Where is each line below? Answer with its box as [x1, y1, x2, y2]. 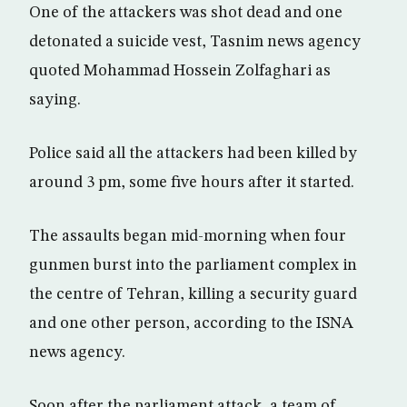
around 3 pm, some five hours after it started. [29, 174, 354, 191]
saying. [29, 91, 81, 108]
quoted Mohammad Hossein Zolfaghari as [29, 62, 331, 79]
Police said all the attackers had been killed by [29, 144, 357, 162]
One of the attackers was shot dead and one [29, 4, 342, 21]
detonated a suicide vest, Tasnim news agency [29, 33, 361, 50]
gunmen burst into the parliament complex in [29, 256, 357, 273]
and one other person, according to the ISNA [29, 314, 353, 332]
